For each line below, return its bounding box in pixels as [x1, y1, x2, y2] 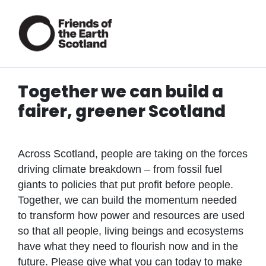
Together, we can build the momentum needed [18, 194, 237, 206]
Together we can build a [18, 80, 223, 103]
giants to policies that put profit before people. [18, 178, 233, 191]
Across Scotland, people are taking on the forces [18, 147, 248, 160]
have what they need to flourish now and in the [18, 240, 238, 252]
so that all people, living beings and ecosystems [18, 224, 243, 237]
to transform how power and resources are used [18, 209, 245, 221]
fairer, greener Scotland [18, 99, 226, 123]
